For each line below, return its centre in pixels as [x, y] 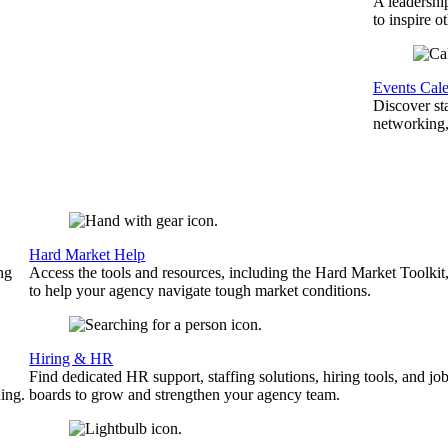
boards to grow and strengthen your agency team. [185, 394]
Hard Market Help [87, 254]
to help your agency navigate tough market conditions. [200, 290]
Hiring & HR [71, 358]
